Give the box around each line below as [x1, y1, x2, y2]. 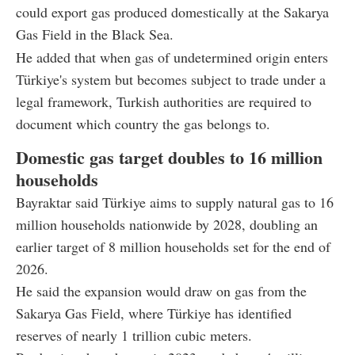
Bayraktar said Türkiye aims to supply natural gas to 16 [16, 192, 334, 212]
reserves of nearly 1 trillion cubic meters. [16, 325, 252, 345]
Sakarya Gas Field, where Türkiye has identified [16, 303, 292, 323]
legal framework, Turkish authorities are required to [16, 91, 311, 111]
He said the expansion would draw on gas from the [16, 281, 307, 300]
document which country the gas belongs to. [16, 113, 270, 133]
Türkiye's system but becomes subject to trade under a [16, 69, 326, 89]
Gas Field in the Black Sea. [16, 24, 174, 44]
